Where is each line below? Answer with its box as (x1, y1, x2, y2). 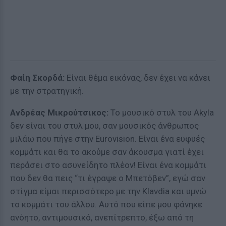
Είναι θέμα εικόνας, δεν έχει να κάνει (65, 73, 210, 83)
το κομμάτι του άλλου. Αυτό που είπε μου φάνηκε (10, 199, 202, 209)
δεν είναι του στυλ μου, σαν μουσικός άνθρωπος (10, 121, 199, 131)
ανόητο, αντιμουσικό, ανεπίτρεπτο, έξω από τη (10, 212, 194, 222)
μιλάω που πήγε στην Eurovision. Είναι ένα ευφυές (10, 134, 205, 144)
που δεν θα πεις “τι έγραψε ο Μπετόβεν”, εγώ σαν (10, 173, 205, 183)
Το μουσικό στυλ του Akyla (108, 107, 214, 118)
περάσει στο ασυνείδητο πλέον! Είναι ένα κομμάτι (10, 160, 206, 170)
